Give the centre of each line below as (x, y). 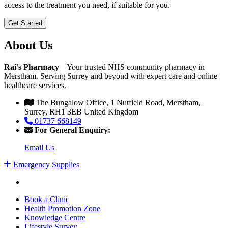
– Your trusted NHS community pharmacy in (133, 67)
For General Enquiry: (72, 130)
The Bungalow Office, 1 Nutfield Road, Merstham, (117, 102)
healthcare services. (35, 85)
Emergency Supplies (45, 164)
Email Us (39, 147)
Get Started (25, 23)
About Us (28, 45)
